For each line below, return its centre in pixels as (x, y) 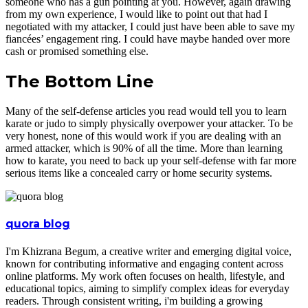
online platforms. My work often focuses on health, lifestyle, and (145, 276)
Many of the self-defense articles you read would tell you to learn (146, 111)
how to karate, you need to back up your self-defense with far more (151, 161)
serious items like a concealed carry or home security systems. (139, 173)
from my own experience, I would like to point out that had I (136, 14)
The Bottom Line (80, 82)
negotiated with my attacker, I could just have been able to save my (150, 27)
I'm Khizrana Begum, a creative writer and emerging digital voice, (148, 251)
